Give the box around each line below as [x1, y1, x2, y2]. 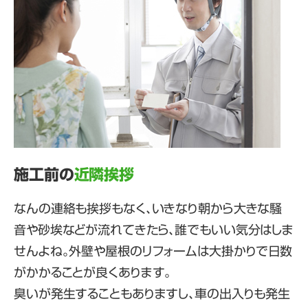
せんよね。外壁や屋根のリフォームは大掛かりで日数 [14, 245, 293, 258]
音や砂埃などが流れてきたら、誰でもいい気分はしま [14, 223, 294, 236]
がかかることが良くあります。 [14, 266, 172, 279]
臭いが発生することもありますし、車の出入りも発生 [14, 287, 291, 300]
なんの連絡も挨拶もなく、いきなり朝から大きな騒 [14, 202, 283, 215]
